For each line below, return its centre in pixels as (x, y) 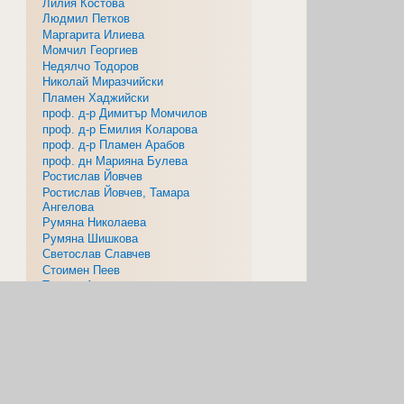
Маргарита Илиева (94, 34)
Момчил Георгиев (91, 50)
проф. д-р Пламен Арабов (114, 145)
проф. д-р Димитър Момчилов (125, 114)
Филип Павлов (83, 317)
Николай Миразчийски (103, 82)
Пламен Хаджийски (96, 97)
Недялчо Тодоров (91, 66)
